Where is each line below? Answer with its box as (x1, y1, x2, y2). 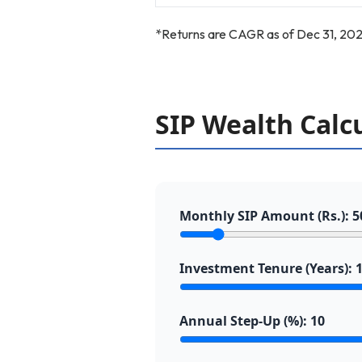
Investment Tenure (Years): (179, 259, 356, 277)
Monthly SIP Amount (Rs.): (179, 207, 352, 225)
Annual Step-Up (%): (179, 312, 310, 330)
